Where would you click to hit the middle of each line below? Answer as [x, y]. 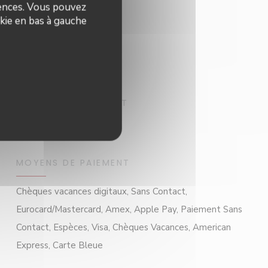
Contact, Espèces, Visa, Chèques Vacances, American [123, 227]
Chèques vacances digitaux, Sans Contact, [101, 191]
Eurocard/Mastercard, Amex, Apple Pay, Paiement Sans [129, 209]
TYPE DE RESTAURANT [72, 103]
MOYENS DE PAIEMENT [73, 163]
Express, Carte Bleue [59, 245]
